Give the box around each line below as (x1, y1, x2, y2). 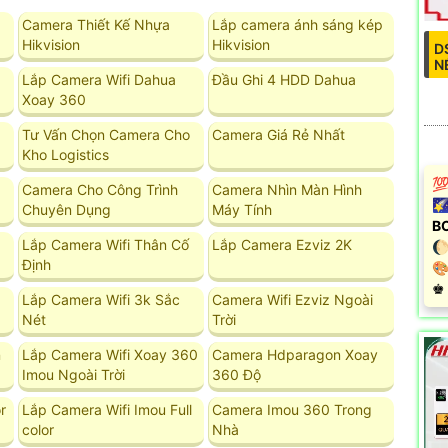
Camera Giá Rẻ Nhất (211, 126, 345, 144)
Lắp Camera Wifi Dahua (21, 71, 176, 89)
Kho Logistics (21, 146, 109, 164)
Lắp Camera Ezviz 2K (211, 236, 352, 254)
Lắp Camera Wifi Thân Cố (21, 236, 189, 254)
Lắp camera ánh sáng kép (211, 16, 383, 34)
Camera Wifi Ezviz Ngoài (211, 291, 373, 309)
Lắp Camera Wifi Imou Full (21, 401, 192, 419)
